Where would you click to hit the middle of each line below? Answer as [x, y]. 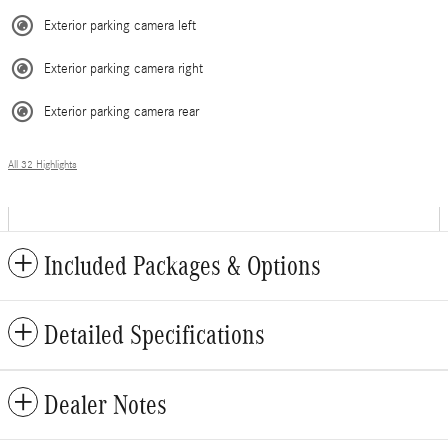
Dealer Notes [105, 405]
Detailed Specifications [154, 335]
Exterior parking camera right [123, 69]
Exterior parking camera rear [121, 112]
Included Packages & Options [182, 266]
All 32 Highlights [42, 165]
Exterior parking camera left [120, 26]
